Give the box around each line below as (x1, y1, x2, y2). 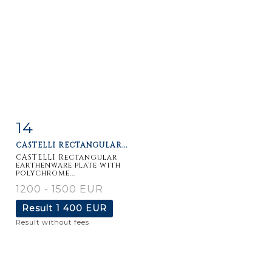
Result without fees (16, 217, 89, 226)
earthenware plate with (16, 160, 121, 170)
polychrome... (16, 168, 75, 178)
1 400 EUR (56, 202, 107, 214)
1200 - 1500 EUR (16, 183, 103, 195)
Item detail (28, 120, 80, 130)
